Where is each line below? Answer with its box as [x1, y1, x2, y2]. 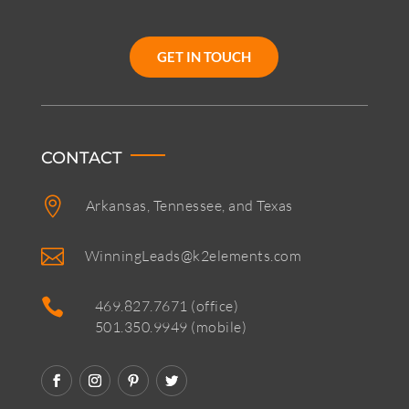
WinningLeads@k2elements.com [84, 246, 302, 265]
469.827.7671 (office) [94, 296, 239, 315]
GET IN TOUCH [157, 47, 252, 65]
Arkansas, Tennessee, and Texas [85, 195, 293, 215]
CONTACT [40, 147, 122, 168]
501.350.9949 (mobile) [94, 317, 247, 336]
